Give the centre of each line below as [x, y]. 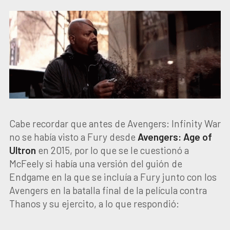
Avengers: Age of [175, 137]
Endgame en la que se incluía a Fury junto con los [113, 177]
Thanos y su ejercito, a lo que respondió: [94, 203]
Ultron [22, 150]
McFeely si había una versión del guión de [95, 163]
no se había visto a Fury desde [73, 137]
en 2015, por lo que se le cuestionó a [112, 150]
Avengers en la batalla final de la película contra [108, 190]
